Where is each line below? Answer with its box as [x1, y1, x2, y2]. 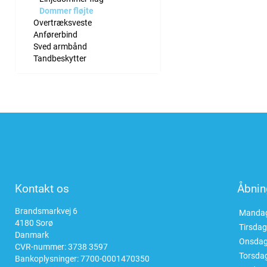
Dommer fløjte [39, 6, 94, 15]
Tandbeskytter [33, 54, 86, 63]
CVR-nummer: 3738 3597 [15, 242, 108, 252]
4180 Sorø [15, 218, 53, 228]
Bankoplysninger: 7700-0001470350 [15, 254, 150, 263]
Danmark [15, 230, 49, 240]
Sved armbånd [33, 42, 87, 51]
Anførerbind [33, 30, 77, 39]
